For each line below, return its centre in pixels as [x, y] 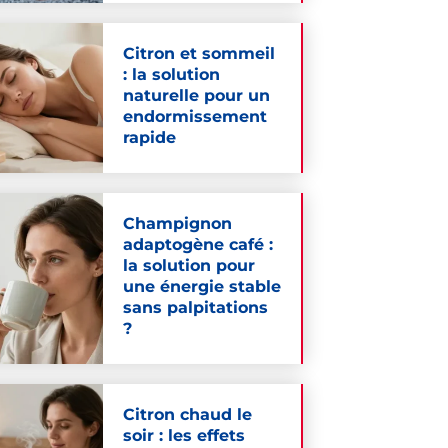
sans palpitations [195, 308]
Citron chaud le [187, 415]
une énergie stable [201, 287]
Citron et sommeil [198, 54]
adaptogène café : [197, 245]
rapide [149, 138]
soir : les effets [183, 436]
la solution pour [188, 266]
